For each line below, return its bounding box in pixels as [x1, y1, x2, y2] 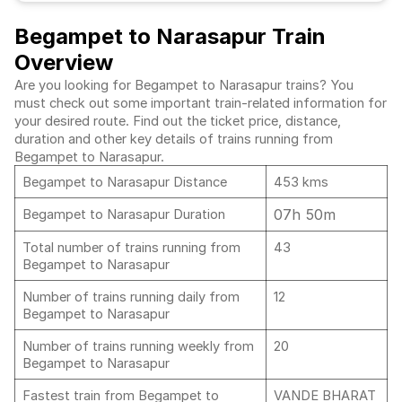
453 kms [274, 174, 328, 190]
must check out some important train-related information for [14, 95, 387, 111]
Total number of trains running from [22, 240, 240, 256]
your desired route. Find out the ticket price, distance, [14, 113, 341, 129]
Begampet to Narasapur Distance [22, 174, 231, 190]
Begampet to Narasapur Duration [22, 206, 225, 223]
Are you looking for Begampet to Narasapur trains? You [14, 77, 354, 93]
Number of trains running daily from [22, 289, 240, 305]
